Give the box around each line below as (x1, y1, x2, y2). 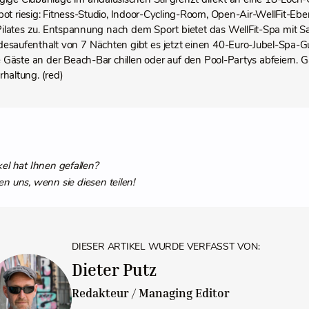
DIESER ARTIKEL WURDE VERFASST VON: (72, 240, 260, 254)
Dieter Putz (72, 260, 157, 280)
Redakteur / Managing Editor (72, 286, 230, 301)
